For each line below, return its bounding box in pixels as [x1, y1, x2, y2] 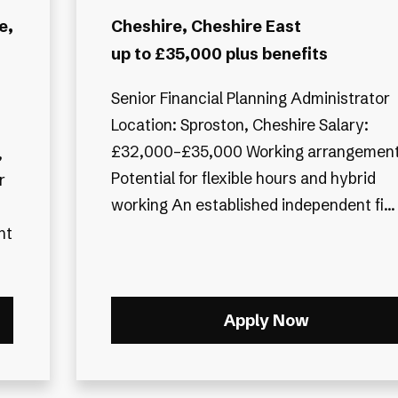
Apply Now [223, 310, 309, 331]
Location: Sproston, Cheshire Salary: [110, 115, 369, 135]
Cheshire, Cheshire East [110, 15, 301, 36]
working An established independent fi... [171, 195, 395, 215]
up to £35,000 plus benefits [110, 43, 328, 64]
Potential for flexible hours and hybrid [110, 169, 376, 188]
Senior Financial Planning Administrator [110, 89, 390, 108]
